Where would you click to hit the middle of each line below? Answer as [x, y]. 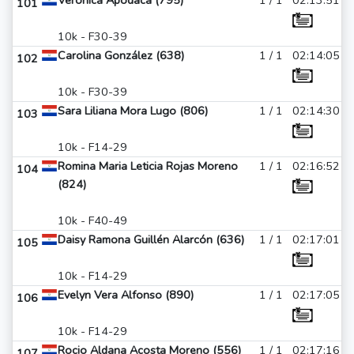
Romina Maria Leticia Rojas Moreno [148, 166]
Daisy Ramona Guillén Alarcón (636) [151, 239]
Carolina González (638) [121, 55]
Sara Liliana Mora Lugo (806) [133, 111]
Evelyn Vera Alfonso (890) [126, 295]
